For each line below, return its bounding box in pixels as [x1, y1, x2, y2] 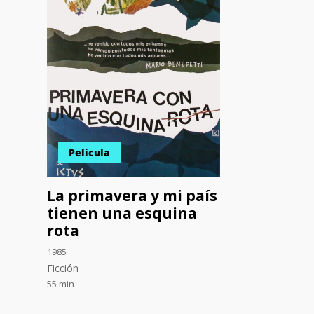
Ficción [47, 261, 79, 275]
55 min [47, 278, 75, 291]
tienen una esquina [47, 203, 198, 224]
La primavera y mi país [47, 186, 218, 206]
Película [69, 146, 111, 160]
